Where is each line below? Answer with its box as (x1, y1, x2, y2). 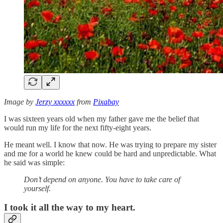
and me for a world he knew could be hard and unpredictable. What (4, 149, 216, 158)
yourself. (24, 184, 51, 193)
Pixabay (93, 97, 119, 106)
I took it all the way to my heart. (4, 202, 135, 213)
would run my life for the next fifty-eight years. (4, 123, 151, 132)
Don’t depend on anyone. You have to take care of (24, 175, 180, 184)
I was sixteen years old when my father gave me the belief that (4, 114, 199, 123)
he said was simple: (4, 158, 65, 167)
